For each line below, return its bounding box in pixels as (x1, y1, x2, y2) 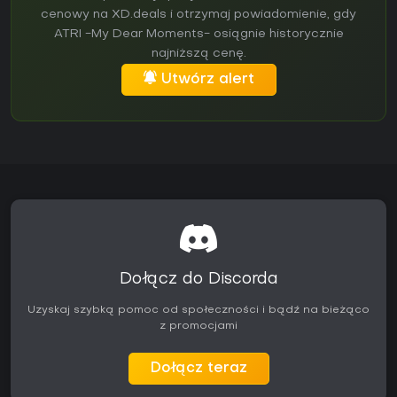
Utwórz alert (160, 73, 254, 88)
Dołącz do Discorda (119, 272, 278, 288)
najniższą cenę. (151, 48, 246, 60)
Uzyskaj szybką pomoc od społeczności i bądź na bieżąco (27, 305, 370, 316)
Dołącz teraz (150, 362, 247, 377)
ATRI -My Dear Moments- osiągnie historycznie (53, 28, 344, 41)
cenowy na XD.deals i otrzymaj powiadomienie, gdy (41, 9, 356, 21)
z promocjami (160, 321, 237, 332)
